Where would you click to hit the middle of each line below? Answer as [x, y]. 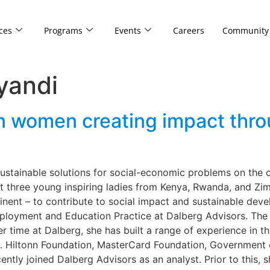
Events [127, 30]
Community [245, 30]
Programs [63, 30]
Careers [188, 30]
